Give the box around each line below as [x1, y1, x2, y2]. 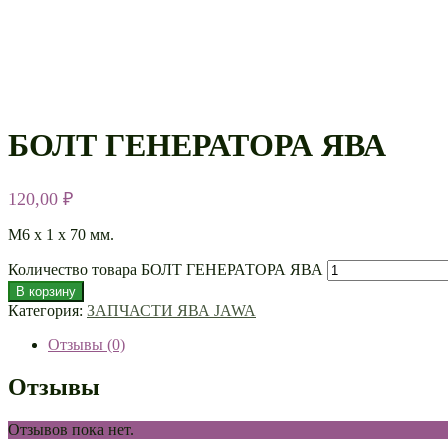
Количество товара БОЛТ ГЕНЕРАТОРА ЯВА [8, 260, 323, 278]
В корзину [16, 283, 76, 299]
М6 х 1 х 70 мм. [8, 225, 114, 243]
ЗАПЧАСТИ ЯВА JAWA [87, 301, 256, 319]
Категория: [8, 301, 87, 319]
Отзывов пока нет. [8, 420, 134, 438]
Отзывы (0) [48, 335, 125, 353]
